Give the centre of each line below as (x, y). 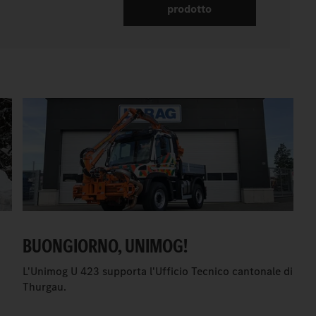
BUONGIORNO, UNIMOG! (105, 246)
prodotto (190, 9)
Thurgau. (44, 287)
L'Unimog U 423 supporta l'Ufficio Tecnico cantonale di (157, 272)
